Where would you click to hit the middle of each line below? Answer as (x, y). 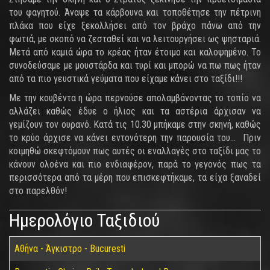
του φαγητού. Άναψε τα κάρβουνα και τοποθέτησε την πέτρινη (135, 12)
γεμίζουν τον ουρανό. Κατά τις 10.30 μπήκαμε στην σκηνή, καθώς (135, 124)
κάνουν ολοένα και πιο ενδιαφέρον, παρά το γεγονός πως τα (135, 164)
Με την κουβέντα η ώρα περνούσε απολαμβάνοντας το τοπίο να (135, 98)
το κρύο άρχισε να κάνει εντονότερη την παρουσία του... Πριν (135, 138)
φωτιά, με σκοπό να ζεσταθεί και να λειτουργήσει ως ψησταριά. (135, 39)
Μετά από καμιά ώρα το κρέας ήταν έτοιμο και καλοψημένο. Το (135, 52)
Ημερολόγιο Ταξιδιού (84, 220)
